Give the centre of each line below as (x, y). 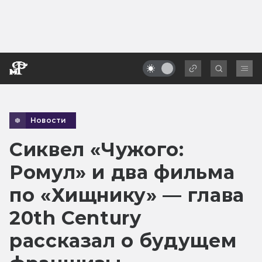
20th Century (75, 218)
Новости (49, 120)
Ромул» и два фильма (122, 172)
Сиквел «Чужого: (97, 149)
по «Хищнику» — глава (127, 195)
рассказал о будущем (123, 240)
